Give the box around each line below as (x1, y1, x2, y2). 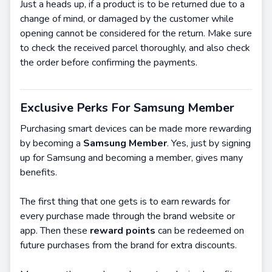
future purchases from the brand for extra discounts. (20, 239, 237, 252)
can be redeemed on (155, 224, 244, 237)
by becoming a (20, 137, 83, 150)
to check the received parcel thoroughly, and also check (20, 41, 250, 55)
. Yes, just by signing (167, 137, 251, 150)
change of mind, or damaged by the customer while (20, 12, 234, 25)
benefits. (20, 166, 57, 179)
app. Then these (20, 224, 90, 237)
